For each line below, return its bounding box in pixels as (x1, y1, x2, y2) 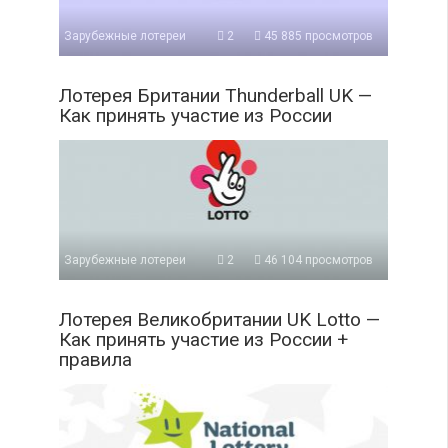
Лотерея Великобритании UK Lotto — (59, 307, 380, 331)
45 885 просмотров (261, 28, 373, 43)
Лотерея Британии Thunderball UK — (59, 83, 372, 107)
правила (59, 347, 132, 371)
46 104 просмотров (261, 252, 373, 267)
